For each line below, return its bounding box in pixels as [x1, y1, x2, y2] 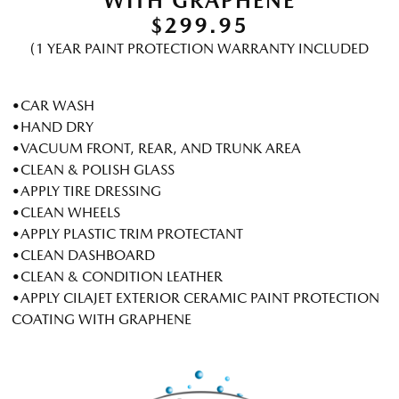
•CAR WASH [12, 97, 94, 115]
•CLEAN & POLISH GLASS [12, 161, 175, 179]
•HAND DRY [12, 118, 94, 136]
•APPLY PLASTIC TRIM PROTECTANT [12, 225, 243, 243]
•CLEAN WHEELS [12, 204, 120, 222]
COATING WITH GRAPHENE [12, 311, 191, 329]
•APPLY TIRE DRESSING [12, 183, 161, 200]
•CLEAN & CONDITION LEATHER [12, 268, 223, 286]
